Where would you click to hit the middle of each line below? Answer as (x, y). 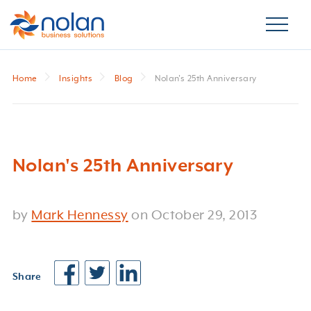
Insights (76, 79)
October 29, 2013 (204, 216)
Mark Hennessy (80, 216)
